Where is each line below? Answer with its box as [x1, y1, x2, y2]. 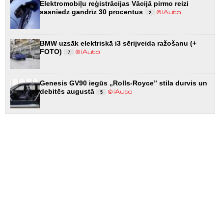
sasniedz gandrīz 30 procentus [40, 8, 145, 16]
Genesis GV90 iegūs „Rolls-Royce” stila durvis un [40, 79, 207, 87]
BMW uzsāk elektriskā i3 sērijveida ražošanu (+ [40, 39, 196, 48]
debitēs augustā [40, 87, 96, 96]
